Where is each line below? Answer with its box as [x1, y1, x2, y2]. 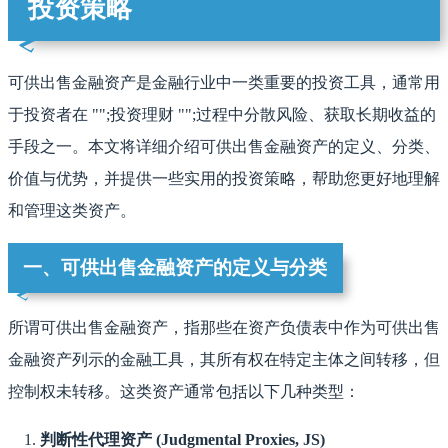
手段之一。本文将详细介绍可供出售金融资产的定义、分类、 [8, 138, 440, 156]
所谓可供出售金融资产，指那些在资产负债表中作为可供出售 [8, 318, 440, 336]
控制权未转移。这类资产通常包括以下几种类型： [8, 382, 360, 400]
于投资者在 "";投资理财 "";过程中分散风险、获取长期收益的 [8, 106, 436, 124]
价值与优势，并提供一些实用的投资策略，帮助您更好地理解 [8, 170, 440, 188]
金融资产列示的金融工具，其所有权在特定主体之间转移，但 [8, 350, 440, 368]
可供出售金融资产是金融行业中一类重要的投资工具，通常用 [8, 74, 440, 92]
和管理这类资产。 [8, 202, 136, 220]
